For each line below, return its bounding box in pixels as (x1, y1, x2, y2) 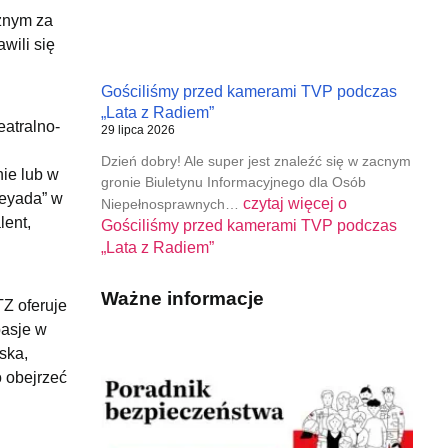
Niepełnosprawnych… (100, 195, 243, 212)
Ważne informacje (100, 287, 264, 309)
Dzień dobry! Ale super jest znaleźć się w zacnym (100, 152, 411, 169)
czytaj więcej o (242, 194, 347, 212)
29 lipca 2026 (100, 122, 175, 137)
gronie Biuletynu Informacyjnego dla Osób (100, 173, 366, 190)
